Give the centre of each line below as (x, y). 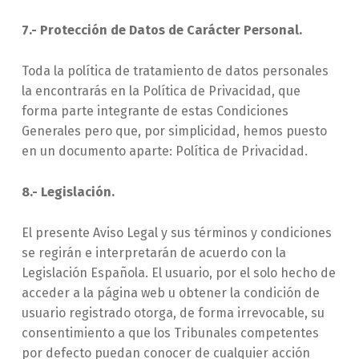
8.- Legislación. (68, 192)
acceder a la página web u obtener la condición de (170, 293)
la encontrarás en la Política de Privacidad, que (161, 91)
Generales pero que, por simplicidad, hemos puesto (174, 131)
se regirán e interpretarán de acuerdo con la (153, 253)
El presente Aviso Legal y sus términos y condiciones (176, 233)
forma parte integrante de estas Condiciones (155, 111)
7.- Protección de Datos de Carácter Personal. (161, 30)
